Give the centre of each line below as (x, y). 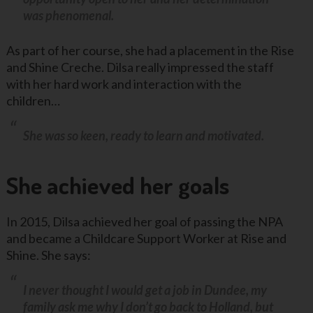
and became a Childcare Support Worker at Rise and (146, 238)
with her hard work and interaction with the (124, 84)
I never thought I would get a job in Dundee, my (145, 290)
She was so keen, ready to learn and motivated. (143, 136)
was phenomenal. (68, 16)
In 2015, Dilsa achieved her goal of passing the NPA (144, 221)
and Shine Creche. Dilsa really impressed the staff (140, 67)
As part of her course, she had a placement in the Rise (150, 51)
